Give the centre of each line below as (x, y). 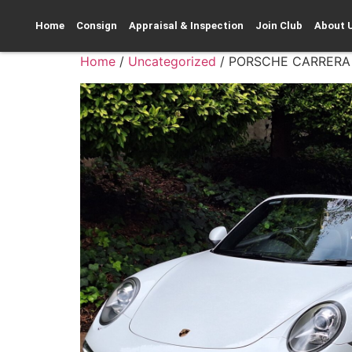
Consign (97, 26)
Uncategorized (172, 61)
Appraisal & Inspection (186, 26)
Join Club (279, 26)
